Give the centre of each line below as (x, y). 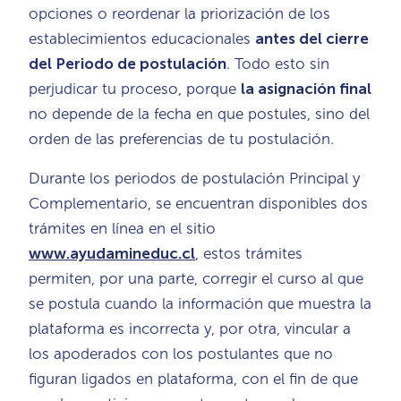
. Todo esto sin (278, 63)
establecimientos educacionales (142, 38)
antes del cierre (312, 38)
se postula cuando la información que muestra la (200, 303)
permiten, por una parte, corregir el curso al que (196, 278)
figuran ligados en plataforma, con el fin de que (193, 378)
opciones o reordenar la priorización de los (179, 13)
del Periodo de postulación (128, 63)
